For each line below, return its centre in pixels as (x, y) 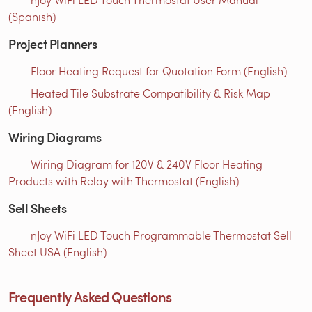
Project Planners (53, 43)
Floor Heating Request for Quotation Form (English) (159, 70)
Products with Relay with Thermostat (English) (124, 180)
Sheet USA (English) (57, 251)
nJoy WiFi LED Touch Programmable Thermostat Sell (161, 235)
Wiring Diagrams (55, 136)
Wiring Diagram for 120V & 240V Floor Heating (147, 164)
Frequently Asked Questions (90, 296)
